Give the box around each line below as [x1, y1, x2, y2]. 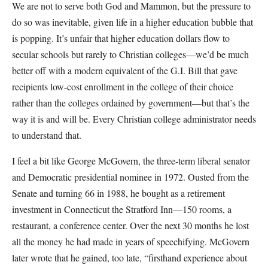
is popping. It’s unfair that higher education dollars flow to [12, 32, 230, 44]
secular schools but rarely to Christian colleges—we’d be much [12, 48, 249, 60]
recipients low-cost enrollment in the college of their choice [12, 80, 233, 93]
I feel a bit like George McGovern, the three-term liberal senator [12, 154, 250, 167]
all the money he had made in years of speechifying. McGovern [12, 235, 249, 248]
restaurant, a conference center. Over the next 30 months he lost [12, 219, 249, 232]
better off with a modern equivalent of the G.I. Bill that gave [12, 64, 237, 77]
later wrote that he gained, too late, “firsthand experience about [12, 251, 247, 264]
